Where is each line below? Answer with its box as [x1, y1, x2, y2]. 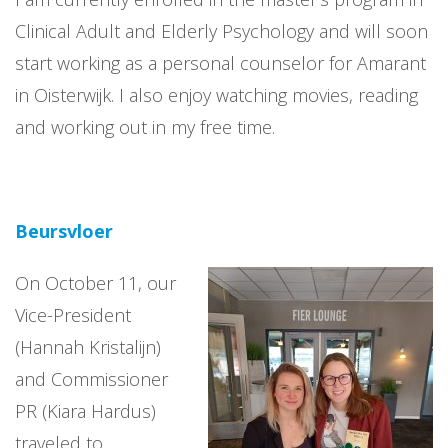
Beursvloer [15, 219, 113, 243]
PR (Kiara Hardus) [15, 399, 156, 423]
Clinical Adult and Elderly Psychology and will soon [15, 19, 428, 43]
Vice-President [15, 303, 131, 327]
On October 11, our [15, 271, 176, 295]
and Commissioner [15, 367, 168, 391]
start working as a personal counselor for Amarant [15, 51, 426, 75]
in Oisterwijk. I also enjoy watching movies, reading [15, 83, 418, 107]
